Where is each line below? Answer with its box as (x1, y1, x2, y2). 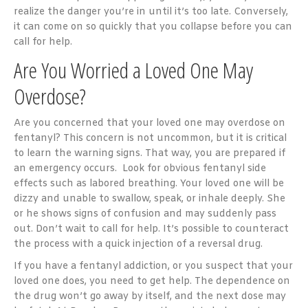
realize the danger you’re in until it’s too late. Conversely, (14, 5, 288, 19)
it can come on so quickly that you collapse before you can (14, 20, 292, 34)
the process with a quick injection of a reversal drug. (14, 237, 263, 251)
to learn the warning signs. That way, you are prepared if (14, 146, 285, 160)
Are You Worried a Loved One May (14, 54, 253, 85)
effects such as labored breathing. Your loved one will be (14, 177, 284, 190)
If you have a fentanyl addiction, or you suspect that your (14, 259, 293, 273)
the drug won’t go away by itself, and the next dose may (14, 289, 286, 303)
